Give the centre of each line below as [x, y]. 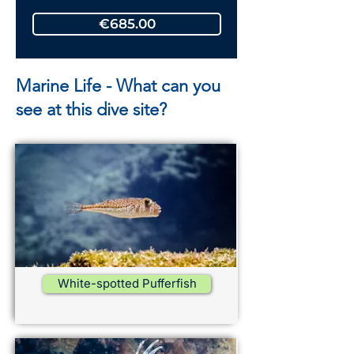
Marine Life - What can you [118, 86]
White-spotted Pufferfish [127, 284]
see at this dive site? [91, 110]
